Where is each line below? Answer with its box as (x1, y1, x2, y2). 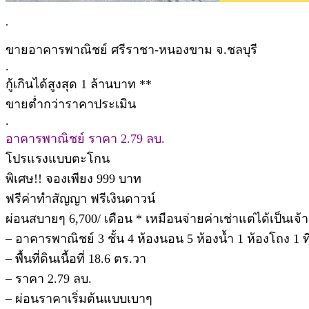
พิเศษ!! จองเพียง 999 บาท (6, 171, 141, 186)
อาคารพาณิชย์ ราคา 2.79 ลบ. (6, 131, 165, 146)
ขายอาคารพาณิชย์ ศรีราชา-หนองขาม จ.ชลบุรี (6, 42, 257, 57)
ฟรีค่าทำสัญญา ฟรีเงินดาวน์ (6, 191, 155, 206)
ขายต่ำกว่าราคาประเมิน (6, 97, 136, 111)
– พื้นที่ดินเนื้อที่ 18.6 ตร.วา (6, 251, 146, 266)
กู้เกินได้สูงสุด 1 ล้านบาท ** (6, 77, 152, 91)
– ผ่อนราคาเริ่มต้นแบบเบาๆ (6, 291, 152, 306)
